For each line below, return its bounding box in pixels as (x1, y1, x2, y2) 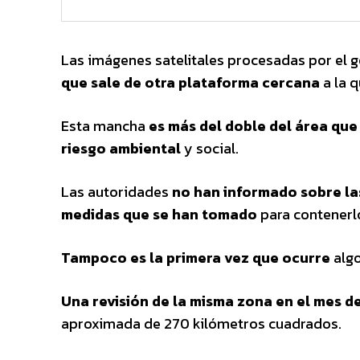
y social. (181, 137, 239, 159)
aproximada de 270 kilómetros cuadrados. (61, 312, 342, 334)
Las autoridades (61, 180, 172, 202)
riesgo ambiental (61, 137, 181, 159)
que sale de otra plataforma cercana (61, 71, 320, 93)
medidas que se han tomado (61, 202, 257, 225)
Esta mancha (61, 114, 149, 137)
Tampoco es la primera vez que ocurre (61, 246, 330, 268)
